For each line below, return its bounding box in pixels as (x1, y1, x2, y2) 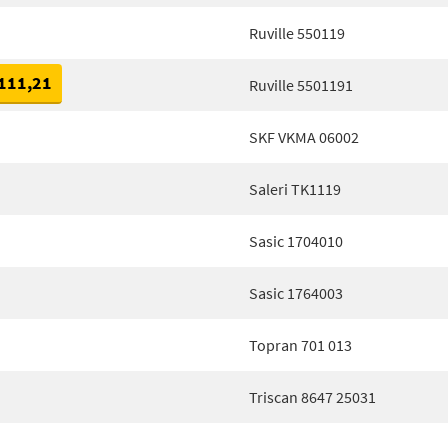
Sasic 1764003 (249, 283, 343, 303)
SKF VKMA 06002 (249, 127, 359, 147)
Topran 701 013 (249, 335, 352, 355)
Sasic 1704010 (249, 231, 343, 251)
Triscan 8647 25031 (249, 387, 376, 407)
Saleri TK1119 (249, 179, 341, 199)
